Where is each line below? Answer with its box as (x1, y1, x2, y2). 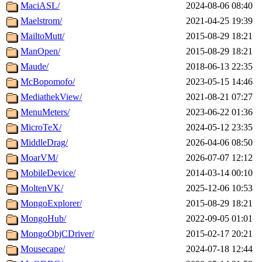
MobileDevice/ (20, 168, 75, 178)
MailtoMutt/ (20, 31, 64, 42)
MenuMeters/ (20, 107, 70, 118)
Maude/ (20, 61, 49, 72)
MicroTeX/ (20, 122, 61, 133)
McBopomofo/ (20, 77, 75, 87)
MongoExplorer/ (20, 198, 82, 209)
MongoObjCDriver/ (20, 229, 94, 239)
